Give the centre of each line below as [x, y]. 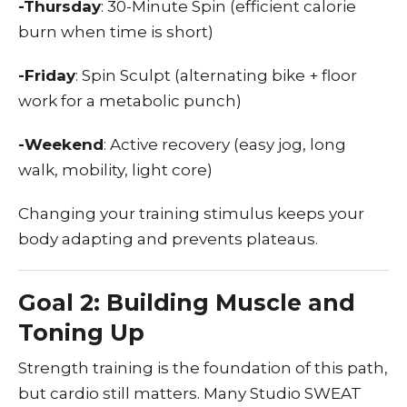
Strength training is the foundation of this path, [203, 368]
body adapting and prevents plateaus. [168, 239]
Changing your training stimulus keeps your [191, 213]
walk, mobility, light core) [115, 170]
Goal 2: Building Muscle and [187, 303]
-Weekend [61, 144]
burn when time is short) [116, 32]
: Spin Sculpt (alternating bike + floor [216, 75]
